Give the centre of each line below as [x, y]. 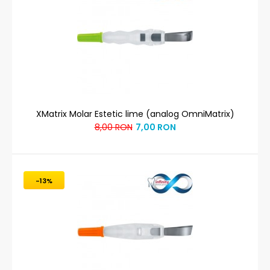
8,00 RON [113, 127]
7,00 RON [155, 127]
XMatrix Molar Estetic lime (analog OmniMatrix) [135, 114]
